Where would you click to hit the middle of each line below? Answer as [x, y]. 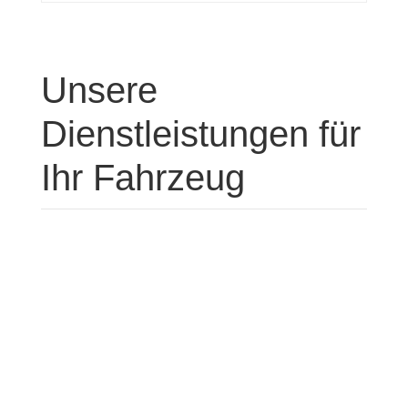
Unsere [99, 90]
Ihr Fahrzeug [143, 177]
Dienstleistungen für [200, 133]
